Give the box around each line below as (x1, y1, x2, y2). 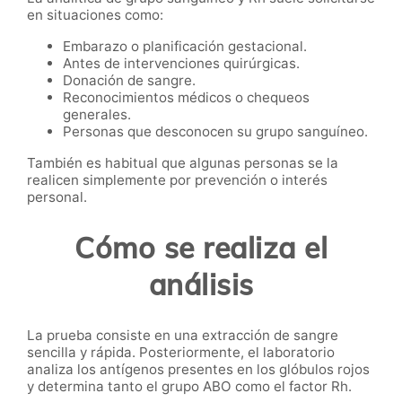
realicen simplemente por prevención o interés (27, 171, 328, 189)
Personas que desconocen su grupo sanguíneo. (63, 123, 368, 141)
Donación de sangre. (63, 72, 196, 90)
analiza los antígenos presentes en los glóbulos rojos (27, 361, 370, 379)
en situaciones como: (27, 6, 163, 24)
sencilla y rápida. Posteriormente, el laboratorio (27, 344, 335, 362)
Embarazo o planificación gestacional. (63, 38, 307, 56)
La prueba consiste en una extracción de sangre (27, 327, 338, 345)
